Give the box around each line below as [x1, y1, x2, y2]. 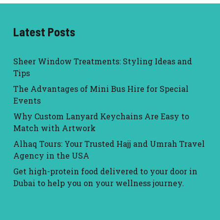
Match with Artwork [13, 123, 96, 134]
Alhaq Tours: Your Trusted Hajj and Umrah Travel [13, 138, 205, 149]
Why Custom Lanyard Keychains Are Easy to [13, 111, 189, 122]
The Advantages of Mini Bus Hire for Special [13, 83, 189, 94]
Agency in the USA [13, 150, 89, 161]
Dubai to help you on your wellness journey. [13, 178, 184, 189]
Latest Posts [13, 25, 75, 39]
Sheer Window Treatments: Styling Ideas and [13, 56, 192, 67]
